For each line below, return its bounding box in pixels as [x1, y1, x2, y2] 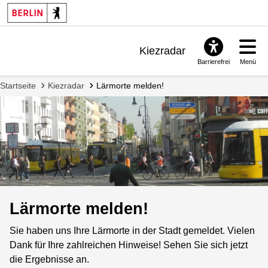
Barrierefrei [197, 58, 230, 66]
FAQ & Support [113, 83, 186, 95]
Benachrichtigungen [90, 63, 186, 76]
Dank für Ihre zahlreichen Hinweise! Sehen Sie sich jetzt [10, 240, 248, 251]
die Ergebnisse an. [10, 254, 89, 265]
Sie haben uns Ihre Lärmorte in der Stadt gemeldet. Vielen [10, 226, 255, 236]
